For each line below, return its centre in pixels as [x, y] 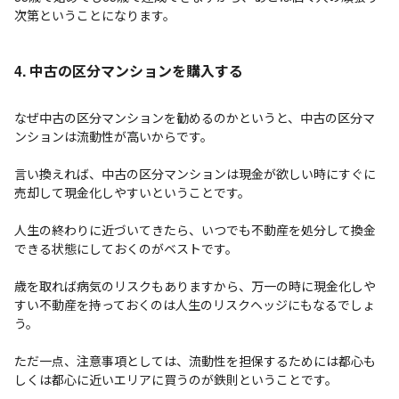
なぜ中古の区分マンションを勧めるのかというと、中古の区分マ [195, 118]
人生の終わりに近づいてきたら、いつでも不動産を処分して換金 [195, 230]
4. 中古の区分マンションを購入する [129, 71]
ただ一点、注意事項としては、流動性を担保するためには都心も [195, 361]
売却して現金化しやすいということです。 [132, 192]
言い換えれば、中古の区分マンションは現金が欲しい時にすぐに [195, 174]
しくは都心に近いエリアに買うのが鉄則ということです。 [176, 379]
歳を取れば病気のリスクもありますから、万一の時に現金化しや [195, 286]
